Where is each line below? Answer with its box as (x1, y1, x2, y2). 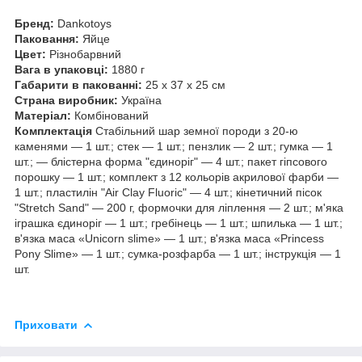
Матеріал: (15, 108, 71, 122)
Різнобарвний (46, 47, 121, 61)
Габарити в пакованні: (15, 78, 142, 91)
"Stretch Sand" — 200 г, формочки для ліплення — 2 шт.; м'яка (15, 200, 343, 214)
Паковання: (15, 32, 79, 45)
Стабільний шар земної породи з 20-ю (92, 124, 298, 137)
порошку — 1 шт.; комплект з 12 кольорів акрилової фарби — (15, 170, 339, 183)
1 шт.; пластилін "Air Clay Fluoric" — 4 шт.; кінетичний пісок (15, 185, 322, 199)
